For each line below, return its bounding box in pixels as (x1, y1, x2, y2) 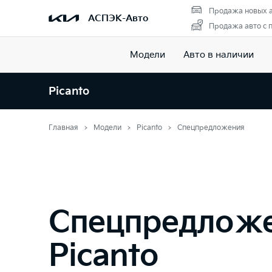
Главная (49, 123, 78, 132)
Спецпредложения (177, 123, 245, 132)
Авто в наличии (183, 49, 254, 61)
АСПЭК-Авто (88, 12, 148, 24)
